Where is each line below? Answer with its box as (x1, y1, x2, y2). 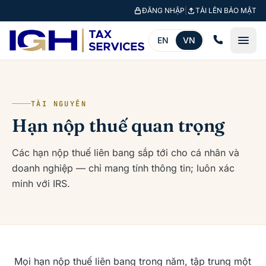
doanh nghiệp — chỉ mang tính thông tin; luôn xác (12, 161, 235, 174)
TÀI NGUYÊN (31, 99, 87, 109)
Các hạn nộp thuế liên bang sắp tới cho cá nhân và (12, 146, 239, 159)
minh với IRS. (12, 177, 70, 189)
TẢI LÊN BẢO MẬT (195, 6, 256, 15)
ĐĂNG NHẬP (142, 6, 185, 15)
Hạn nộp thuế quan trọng (12, 114, 225, 137)
